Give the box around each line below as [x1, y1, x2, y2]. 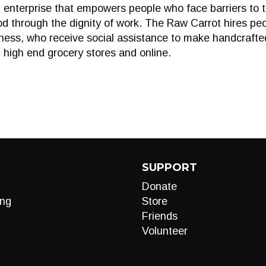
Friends [142, 210, 178, 222]
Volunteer [142, 225, 188, 237]
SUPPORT [142, 161, 197, 174]
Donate [142, 180, 177, 192]
